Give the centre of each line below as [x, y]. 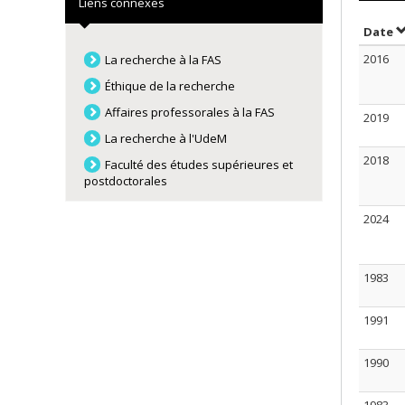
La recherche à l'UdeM [166, 138]
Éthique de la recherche [170, 86]
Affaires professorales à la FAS [190, 112]
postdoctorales [126, 181]
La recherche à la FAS [164, 60]
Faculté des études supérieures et [199, 165]
